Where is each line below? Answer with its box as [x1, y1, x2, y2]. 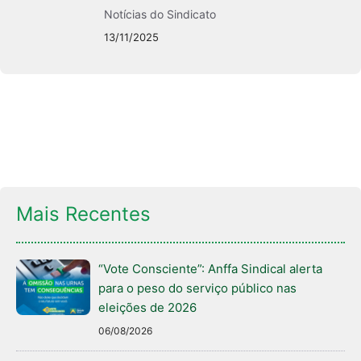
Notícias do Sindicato [104, 6, 217, 21]
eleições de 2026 [98, 299, 197, 315]
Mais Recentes [16, 201, 151, 226]
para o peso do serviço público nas [98, 280, 297, 296]
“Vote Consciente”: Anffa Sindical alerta [98, 260, 322, 276]
